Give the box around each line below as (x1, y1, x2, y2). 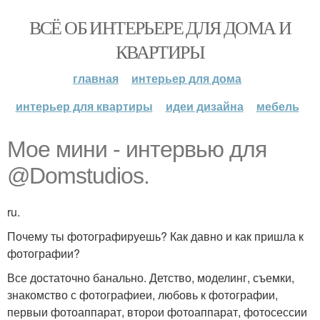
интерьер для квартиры (15, 98, 153, 114)
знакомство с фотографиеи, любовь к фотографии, (7, 286, 278, 303)
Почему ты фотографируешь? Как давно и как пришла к (7, 228, 304, 244)
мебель (256, 98, 299, 114)
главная (73, 70, 119, 86)
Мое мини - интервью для (7, 136, 266, 162)
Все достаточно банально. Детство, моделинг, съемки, (7, 269, 294, 286)
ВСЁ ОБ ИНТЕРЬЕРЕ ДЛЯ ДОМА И (29, 15, 291, 39)
